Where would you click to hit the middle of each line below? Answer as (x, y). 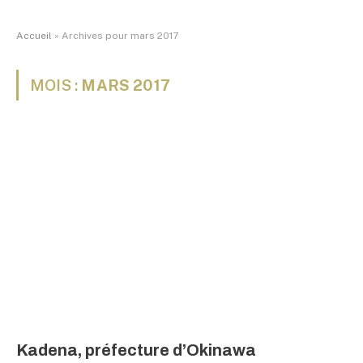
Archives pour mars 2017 (120, 36)
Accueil (34, 36)
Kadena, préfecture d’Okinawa (136, 350)
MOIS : (56, 85)
